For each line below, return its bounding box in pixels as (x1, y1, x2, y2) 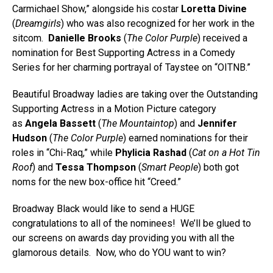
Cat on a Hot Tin (192, 147, 260, 158)
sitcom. (12, 32, 48, 44)
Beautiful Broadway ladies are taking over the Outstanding (12, 88, 258, 100)
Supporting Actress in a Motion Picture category (12, 103, 216, 115)
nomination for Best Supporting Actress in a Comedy (12, 47, 235, 58)
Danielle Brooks (48, 32, 121, 44)
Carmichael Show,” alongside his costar (12, 3, 181, 15)
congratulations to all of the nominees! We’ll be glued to (12, 218, 251, 229)
